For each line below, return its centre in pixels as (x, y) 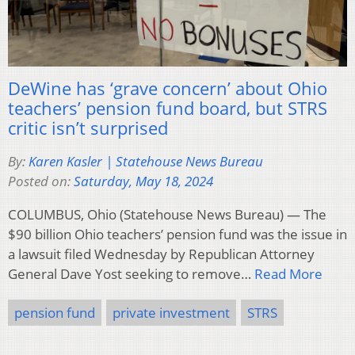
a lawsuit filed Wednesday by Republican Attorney (161, 254)
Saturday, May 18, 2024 (143, 181)
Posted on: (41, 181)
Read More (288, 274)
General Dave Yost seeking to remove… (131, 274)
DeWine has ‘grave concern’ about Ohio (168, 88)
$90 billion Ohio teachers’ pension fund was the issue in (177, 235)
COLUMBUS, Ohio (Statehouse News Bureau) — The (167, 215)
